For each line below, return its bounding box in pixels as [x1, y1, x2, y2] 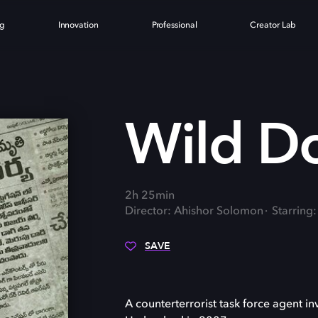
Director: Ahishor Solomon [125, 206, 263, 217]
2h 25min [125, 190, 175, 202]
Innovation [57, 21, 99, 30]
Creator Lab [250, 21, 297, 30]
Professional [151, 21, 197, 30]
